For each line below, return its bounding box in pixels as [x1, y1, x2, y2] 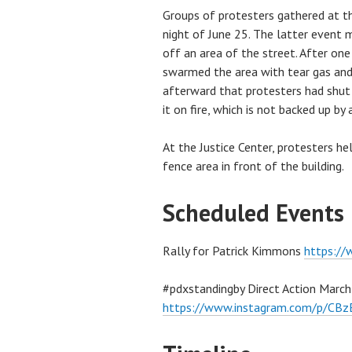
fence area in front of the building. [163, 158, 344, 174]
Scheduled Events [163, 197, 344, 229]
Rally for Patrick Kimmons [163, 243, 304, 259]
